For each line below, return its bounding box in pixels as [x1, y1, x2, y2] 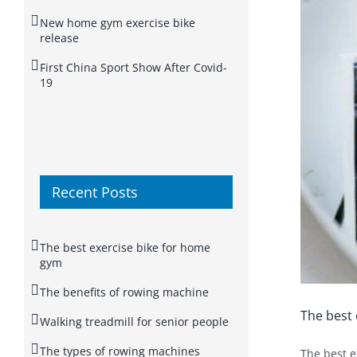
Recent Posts [52, 182, 138, 202]
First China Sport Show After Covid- [40, 59, 227, 75]
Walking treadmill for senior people [40, 313, 229, 329]
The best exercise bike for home [40, 239, 210, 255]
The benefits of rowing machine [40, 284, 209, 300]
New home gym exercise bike [40, 14, 195, 30]
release [40, 29, 79, 45]
